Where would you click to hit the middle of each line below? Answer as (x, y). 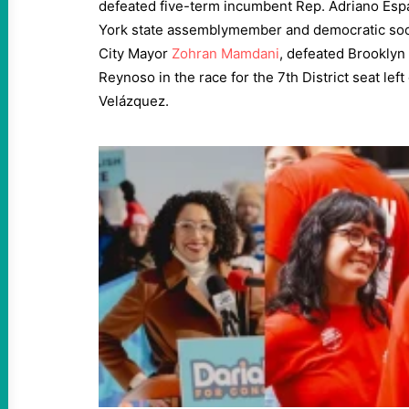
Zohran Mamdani (225, 53)
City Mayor (135, 53)
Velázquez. (134, 101)
